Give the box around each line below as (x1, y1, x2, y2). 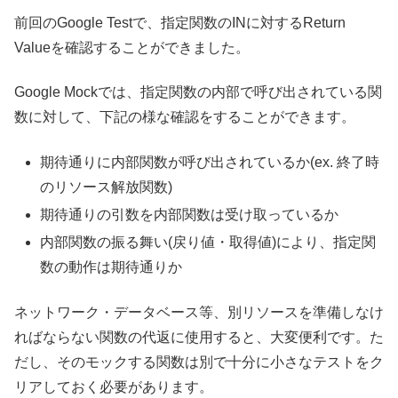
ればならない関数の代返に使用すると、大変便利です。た (14, 329, 384, 345)
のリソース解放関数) (40, 179, 173, 195)
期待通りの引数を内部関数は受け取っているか (40, 207, 339, 222)
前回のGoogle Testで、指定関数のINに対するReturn (14, 15, 346, 31)
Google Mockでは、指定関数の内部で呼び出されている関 (14, 84, 382, 100)
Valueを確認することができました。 (14, 40, 250, 56)
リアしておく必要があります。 (14, 378, 213, 394)
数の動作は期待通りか (40, 259, 183, 275)
